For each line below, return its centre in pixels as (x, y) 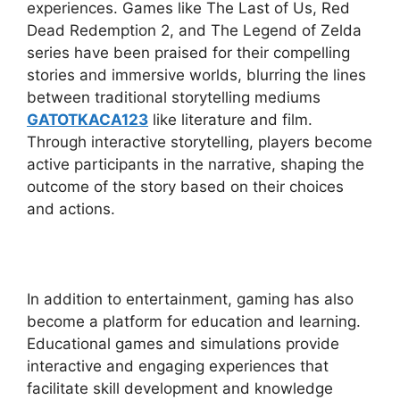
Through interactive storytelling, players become (200, 142)
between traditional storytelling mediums (174, 97)
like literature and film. (230, 119)
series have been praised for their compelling (188, 52)
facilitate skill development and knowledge (180, 388)
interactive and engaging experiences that (178, 366)
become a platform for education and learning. (194, 321)
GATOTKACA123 (87, 119)
